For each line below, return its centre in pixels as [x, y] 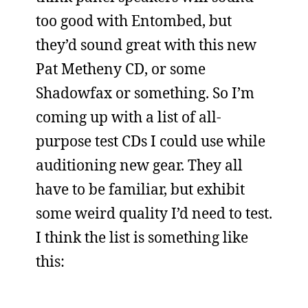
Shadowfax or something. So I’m [145, 93]
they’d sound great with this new [146, 45]
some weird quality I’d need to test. [154, 213]
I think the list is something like [142, 237]
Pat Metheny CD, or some [121, 69]
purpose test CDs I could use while [151, 141]
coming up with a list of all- [129, 117]
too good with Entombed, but [134, 21]
